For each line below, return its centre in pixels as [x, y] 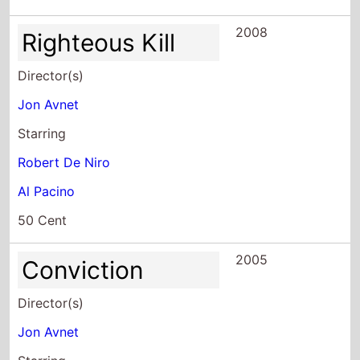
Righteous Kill [99, 42]
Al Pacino [47, 191]
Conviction [83, 270]
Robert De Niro [64, 162]
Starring [42, 133]
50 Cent [43, 220]
